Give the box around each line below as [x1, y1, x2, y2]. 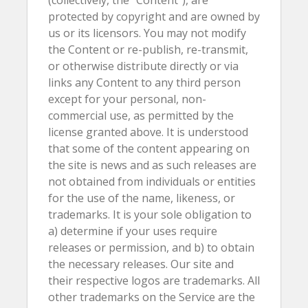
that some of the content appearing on [48, 141, 250, 156]
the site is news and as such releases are [48, 157, 256, 173]
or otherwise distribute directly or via [48, 58, 239, 74]
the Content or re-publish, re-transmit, [48, 42, 248, 57]
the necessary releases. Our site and [48, 256, 234, 272]
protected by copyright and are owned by [48, 9, 260, 24]
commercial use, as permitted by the [48, 108, 234, 123]
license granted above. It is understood [48, 124, 248, 140]
